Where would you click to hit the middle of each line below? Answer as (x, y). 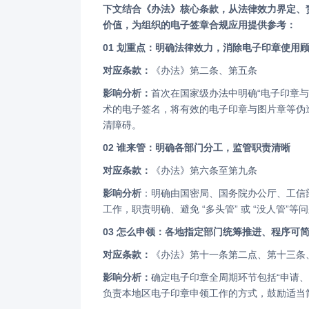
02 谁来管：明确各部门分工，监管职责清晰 (199, 148)
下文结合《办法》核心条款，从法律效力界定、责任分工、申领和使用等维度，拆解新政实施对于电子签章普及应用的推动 (108, 9)
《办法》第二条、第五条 (204, 71)
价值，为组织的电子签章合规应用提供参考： (199, 25)
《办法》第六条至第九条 (204, 171)
